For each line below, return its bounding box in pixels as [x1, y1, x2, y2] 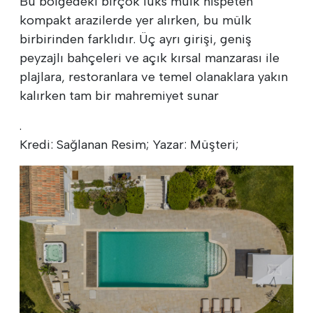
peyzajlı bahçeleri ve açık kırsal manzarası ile [20, 50, 279, 66]
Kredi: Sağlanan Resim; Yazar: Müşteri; [20, 136, 238, 152]
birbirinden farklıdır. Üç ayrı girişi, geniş [20, 31, 252, 47]
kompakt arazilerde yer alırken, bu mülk [20, 12, 252, 28]
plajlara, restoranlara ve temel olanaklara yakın [20, 68, 288, 85]
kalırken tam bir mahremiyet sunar [20, 87, 219, 103]
